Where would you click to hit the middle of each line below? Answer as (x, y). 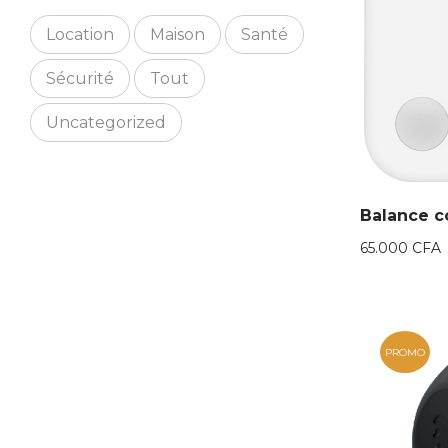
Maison (177, 34)
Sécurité (80, 78)
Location (80, 34)
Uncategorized (106, 122)
